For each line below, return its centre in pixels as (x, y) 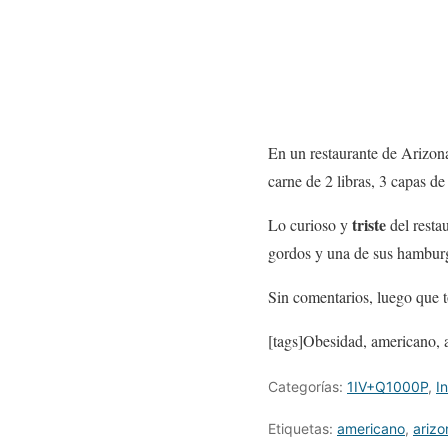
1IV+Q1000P (387, 387)
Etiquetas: (302, 429)
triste (369, 225)
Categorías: (307, 387)
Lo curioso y (310, 225)
